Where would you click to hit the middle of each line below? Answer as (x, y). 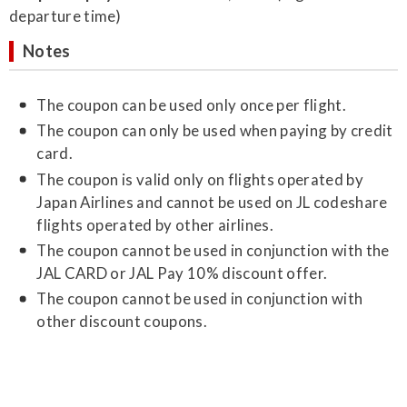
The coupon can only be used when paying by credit (215, 131)
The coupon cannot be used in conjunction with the (213, 251)
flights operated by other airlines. (155, 224)
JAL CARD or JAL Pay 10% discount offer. (182, 273)
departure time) (65, 16)
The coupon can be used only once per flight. (192, 105)
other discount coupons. (122, 322)
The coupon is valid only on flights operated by (200, 179)
